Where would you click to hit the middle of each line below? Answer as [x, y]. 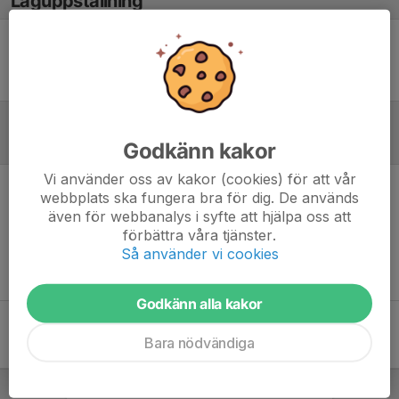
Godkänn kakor [199, 151]
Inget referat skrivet [199, 205]
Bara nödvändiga [199, 342]
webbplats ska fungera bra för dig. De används [199, 197]
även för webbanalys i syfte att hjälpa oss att [199, 216]
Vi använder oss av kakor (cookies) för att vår [199, 179]
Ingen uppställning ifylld [199, 60]
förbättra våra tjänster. [199, 235]
